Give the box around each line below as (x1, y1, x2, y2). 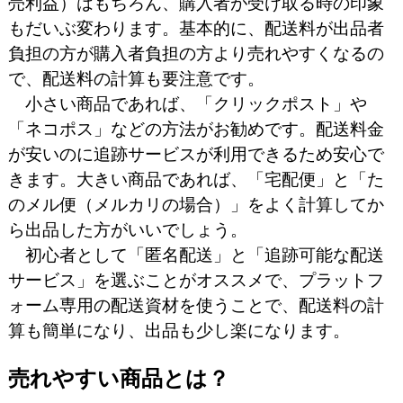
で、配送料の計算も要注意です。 (7, 66, 264, 92)
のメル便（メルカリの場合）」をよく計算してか (7, 192, 384, 218)
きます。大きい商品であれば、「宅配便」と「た (7, 166, 384, 193)
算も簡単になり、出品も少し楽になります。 (7, 318, 350, 344)
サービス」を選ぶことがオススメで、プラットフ (7, 267, 384, 293)
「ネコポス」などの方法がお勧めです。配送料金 (7, 116, 384, 142)
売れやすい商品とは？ (7, 362, 229, 395)
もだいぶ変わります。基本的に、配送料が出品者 (7, 15, 384, 41)
